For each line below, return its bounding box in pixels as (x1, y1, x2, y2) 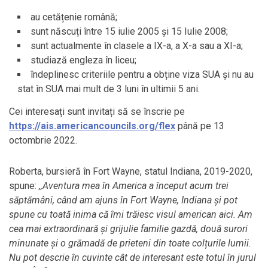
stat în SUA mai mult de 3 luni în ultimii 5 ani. (17, 83, 200, 95)
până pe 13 (175, 120, 224, 132)
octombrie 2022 (9, 134, 75, 146)
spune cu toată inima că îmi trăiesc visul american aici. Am (9, 208, 252, 220)
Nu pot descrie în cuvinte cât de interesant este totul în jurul (9, 251, 256, 263)
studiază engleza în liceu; (31, 54, 136, 66)
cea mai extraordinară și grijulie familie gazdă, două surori (9, 223, 248, 234)
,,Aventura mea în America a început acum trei (39, 179, 229, 191)
